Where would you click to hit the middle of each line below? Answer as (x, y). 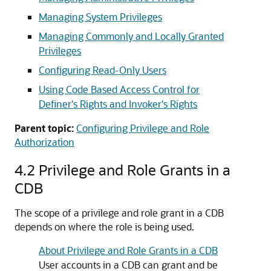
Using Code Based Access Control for (119, 89)
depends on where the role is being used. (104, 227)
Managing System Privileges (100, 17)
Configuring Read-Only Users (103, 70)
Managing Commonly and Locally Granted (131, 36)
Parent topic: (44, 128)
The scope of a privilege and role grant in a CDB (119, 213)
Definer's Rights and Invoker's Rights (118, 104)
